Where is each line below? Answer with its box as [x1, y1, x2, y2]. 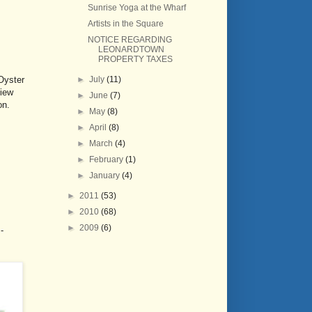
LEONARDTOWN [97, 45, 164, 54]
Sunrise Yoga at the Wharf [87, 3, 186, 13]
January [89, 171, 123, 180]
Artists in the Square [87, 19, 164, 29]
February [89, 155, 126, 164]
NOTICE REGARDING [87, 35, 172, 45]
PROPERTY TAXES [97, 54, 173, 64]
